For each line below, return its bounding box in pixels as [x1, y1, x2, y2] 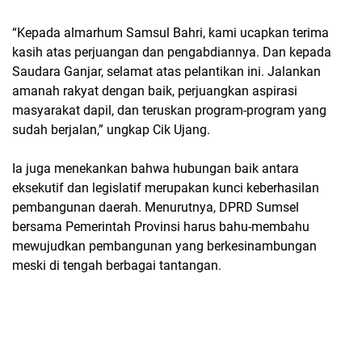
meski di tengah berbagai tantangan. [12, 258, 221, 274]
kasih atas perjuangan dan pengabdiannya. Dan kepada [12, 44, 331, 61]
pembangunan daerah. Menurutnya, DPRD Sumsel [12, 200, 299, 216]
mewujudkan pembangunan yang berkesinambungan [12, 238, 317, 255]
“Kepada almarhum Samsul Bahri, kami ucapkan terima [12, 25, 329, 41]
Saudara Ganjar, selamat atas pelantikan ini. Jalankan [12, 64, 321, 80]
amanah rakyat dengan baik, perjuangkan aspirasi [12, 83, 297, 99]
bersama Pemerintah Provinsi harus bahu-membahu [12, 219, 309, 235]
